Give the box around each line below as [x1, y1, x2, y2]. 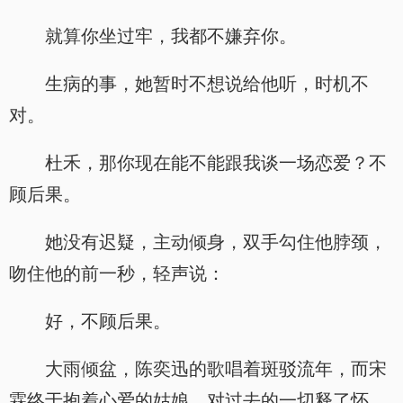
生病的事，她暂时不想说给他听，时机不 [45, 74, 369, 94]
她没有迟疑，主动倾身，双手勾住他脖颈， [45, 232, 387, 252]
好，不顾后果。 [45, 311, 171, 331]
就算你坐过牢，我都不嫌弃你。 [45, 26, 297, 46]
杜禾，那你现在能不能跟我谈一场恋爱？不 [45, 153, 387, 173]
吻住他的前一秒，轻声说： [9, 264, 225, 283]
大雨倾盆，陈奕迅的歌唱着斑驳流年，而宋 [45, 359, 387, 379]
